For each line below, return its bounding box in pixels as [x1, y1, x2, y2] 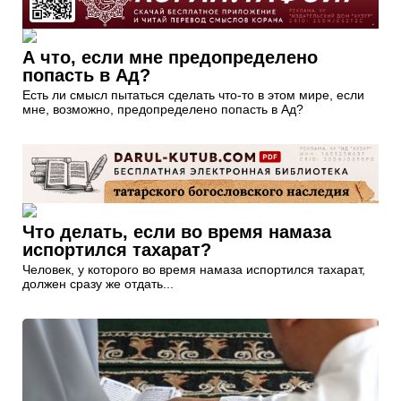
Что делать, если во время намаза [22, 222, 331, 243]
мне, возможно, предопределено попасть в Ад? [22, 101, 303, 116]
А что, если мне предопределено [22, 47, 318, 67]
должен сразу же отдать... [22, 277, 174, 292]
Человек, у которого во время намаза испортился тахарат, [22, 262, 365, 277]
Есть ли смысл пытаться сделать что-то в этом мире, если [22, 87, 364, 102]
